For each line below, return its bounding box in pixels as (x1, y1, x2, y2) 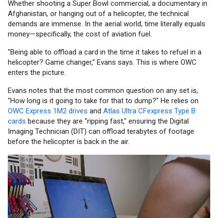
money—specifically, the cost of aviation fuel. (8, 30, 152, 39)
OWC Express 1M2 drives (8, 107, 88, 116)
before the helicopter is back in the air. (8, 137, 129, 146)
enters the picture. (8, 68, 66, 77)
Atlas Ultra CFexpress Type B (103, 107, 196, 116)
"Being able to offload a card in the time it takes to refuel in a (8, 48, 201, 57)
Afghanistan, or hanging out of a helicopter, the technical (8, 9, 189, 18)
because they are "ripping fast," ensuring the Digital (26, 117, 189, 126)
